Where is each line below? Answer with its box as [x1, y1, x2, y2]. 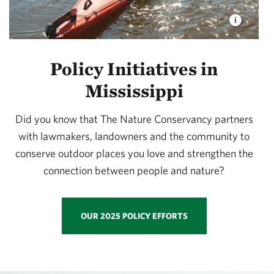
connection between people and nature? [43, 164, 224, 177]
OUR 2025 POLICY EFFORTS [80, 211, 188, 221]
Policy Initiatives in [50, 57, 218, 80]
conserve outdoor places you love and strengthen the [15, 147, 253, 160]
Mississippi [84, 80, 183, 102]
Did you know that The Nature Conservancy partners [15, 113, 253, 126]
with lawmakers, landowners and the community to [18, 130, 250, 143]
